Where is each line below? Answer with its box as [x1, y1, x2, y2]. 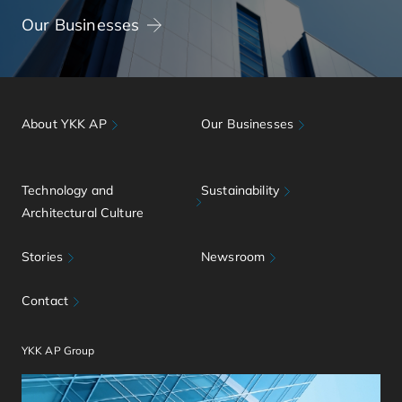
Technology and [22, 182, 113, 198]
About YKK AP [22, 116, 107, 132]
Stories [22, 249, 63, 265]
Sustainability [201, 182, 279, 198]
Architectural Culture [22, 205, 144, 221]
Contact [22, 293, 68, 309]
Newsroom [201, 249, 266, 265]
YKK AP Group [22, 344, 95, 357]
